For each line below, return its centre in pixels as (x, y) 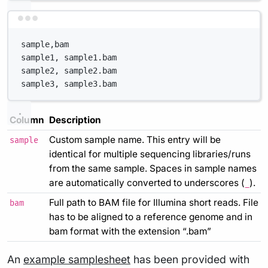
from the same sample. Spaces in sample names (153, 168)
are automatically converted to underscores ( (147, 182)
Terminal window (169, 24)
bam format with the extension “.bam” (130, 231)
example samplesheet (77, 259)
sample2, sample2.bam (69, 71)
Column (27, 120)
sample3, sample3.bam (69, 84)
